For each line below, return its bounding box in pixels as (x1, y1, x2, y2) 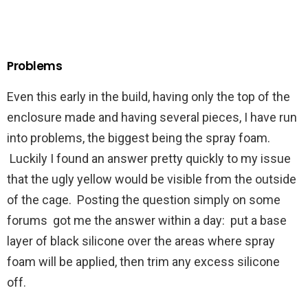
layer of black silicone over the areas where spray (7, 233, 275, 248)
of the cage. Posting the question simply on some (7, 192, 280, 207)
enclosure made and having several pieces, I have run (7, 109, 297, 124)
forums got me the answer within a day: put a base (7, 212, 287, 228)
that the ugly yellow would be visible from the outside (7, 171, 296, 186)
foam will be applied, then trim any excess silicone (7, 254, 280, 269)
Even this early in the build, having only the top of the (7, 89, 290, 104)
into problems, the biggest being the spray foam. (7, 130, 270, 145)
